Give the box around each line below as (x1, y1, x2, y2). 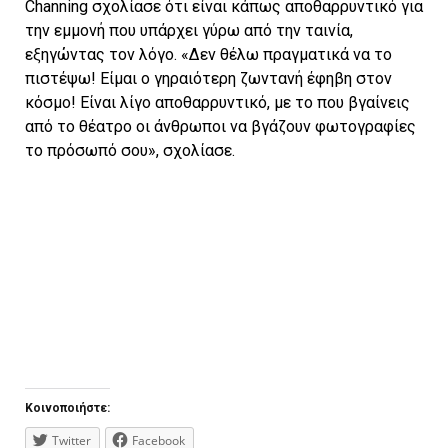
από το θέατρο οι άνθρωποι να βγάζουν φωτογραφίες (25, 117, 416, 137)
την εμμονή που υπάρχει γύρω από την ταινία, (25, 21, 353, 41)
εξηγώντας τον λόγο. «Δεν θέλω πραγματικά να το (25, 45, 392, 65)
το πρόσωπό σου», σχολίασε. (25, 141, 235, 161)
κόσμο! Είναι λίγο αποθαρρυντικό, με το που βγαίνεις (25, 93, 410, 113)
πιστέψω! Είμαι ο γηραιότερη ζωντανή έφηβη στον (25, 69, 392, 89)
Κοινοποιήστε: (25, 401, 110, 416)
